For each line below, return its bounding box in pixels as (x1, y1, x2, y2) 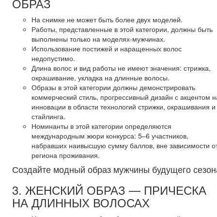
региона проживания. (31, 150, 100, 160)
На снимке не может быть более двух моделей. (31, 14, 183, 24)
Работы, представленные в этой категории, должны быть (31, 24, 213, 34)
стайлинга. (31, 111, 65, 121)
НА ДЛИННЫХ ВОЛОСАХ (12, 193, 150, 211)
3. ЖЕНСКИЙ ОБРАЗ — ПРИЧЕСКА (12, 181, 206, 198)
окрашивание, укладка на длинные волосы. (31, 72, 170, 82)
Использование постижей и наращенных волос (31, 43, 182, 53)
